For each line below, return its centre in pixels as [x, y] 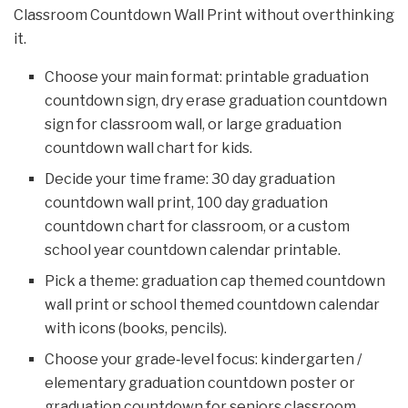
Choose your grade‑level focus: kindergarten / [204, 360]
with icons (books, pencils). [136, 329]
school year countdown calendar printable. [193, 250]
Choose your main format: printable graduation [207, 77]
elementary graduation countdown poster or [200, 383]
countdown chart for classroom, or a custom [198, 227]
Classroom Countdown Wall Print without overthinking [204, 15]
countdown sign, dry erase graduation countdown [216, 101]
